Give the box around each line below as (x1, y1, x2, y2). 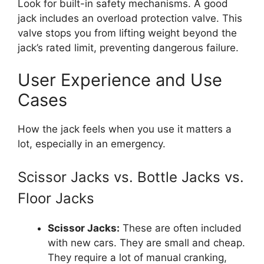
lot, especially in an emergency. (18, 138, 166, 150)
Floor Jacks (18, 189, 94, 207)
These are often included (120, 222, 242, 234)
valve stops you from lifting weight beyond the (18, 27, 237, 39)
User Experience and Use (18, 70, 222, 91)
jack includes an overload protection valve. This (18, 12, 242, 24)
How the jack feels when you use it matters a (18, 123, 232, 136)
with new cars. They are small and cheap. (48, 236, 245, 249)
